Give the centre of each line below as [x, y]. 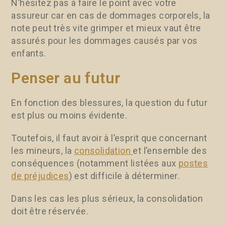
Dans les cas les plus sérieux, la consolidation [107, 198]
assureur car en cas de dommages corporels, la [111, 15]
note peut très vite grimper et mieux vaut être [106, 28]
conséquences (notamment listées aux [95, 163]
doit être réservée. [50, 211]
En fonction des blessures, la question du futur [109, 102]
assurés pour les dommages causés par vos [104, 40]
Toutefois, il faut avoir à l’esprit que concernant [109, 138]
